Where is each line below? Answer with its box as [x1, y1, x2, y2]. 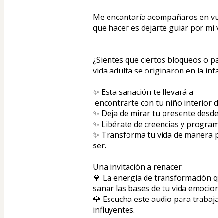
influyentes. [93, 204, 139, 215]
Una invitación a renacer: [93, 162, 187, 172]
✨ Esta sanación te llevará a [93, 87, 193, 97]
